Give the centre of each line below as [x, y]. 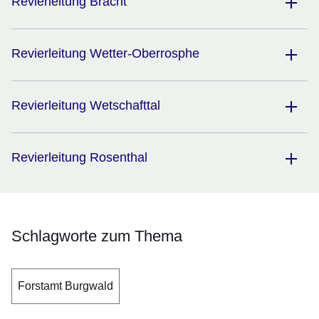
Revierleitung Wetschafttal [86, 106]
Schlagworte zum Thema [97, 236]
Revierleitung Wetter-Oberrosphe [105, 54]
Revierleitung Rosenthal [79, 158]
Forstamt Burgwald [66, 286]
